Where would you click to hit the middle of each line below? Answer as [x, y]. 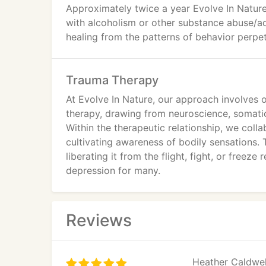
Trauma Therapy [112, 80]
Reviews [99, 220]
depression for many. [113, 170]
